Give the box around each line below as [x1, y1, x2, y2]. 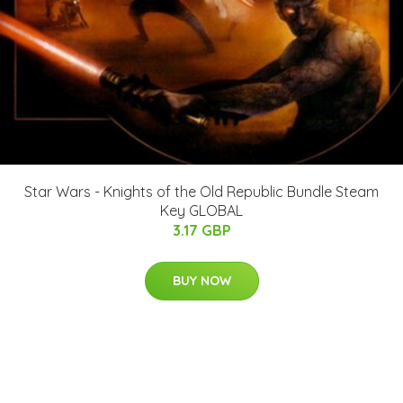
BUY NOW [172, 273, 231, 289]
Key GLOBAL [160, 201, 243, 219]
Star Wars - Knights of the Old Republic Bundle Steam [24, 183, 379, 201]
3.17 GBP [172, 221, 231, 239]
